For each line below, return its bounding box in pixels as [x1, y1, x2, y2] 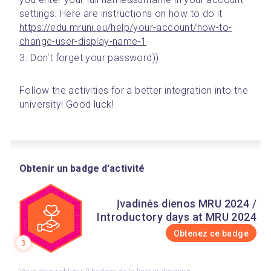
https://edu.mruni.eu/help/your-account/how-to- [19, 22, 232, 33]
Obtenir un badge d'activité [19, 163, 145, 174]
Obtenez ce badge [173, 229, 249, 238]
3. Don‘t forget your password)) [19, 52, 159, 64]
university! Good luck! [19, 99, 114, 110]
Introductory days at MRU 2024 [97, 211, 256, 223]
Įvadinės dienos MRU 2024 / [116, 197, 256, 210]
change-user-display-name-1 [19, 36, 147, 47]
